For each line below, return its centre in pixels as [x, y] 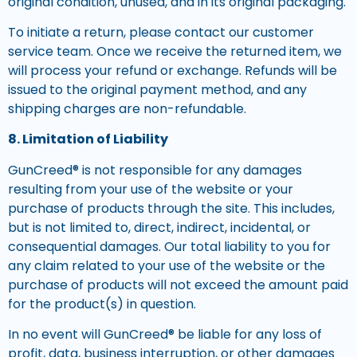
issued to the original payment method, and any [157, 90]
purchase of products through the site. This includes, [171, 208]
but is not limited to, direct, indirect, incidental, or [159, 227]
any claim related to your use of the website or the [167, 265]
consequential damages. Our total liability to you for [169, 246]
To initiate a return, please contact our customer [161, 33]
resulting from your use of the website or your [151, 189]
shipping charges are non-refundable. [127, 109]
